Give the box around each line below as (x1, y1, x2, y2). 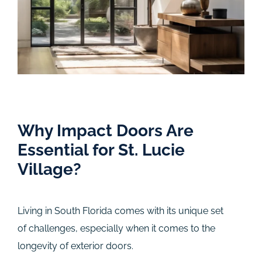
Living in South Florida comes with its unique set (18, 205, 223, 216)
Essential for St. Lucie (18, 140, 185, 160)
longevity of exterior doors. (18, 240, 147, 251)
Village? (18, 159, 81, 179)
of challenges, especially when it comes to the (18, 222, 215, 234)
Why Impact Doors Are (18, 120, 194, 140)
